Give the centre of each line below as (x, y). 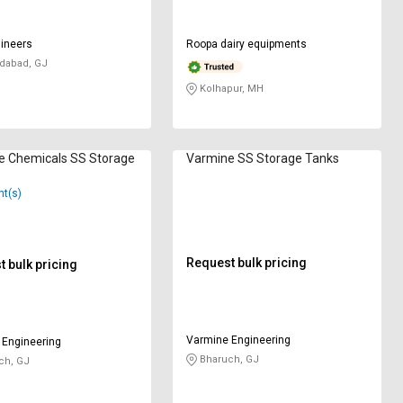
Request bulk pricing (247, 263)
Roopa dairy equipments (247, 45)
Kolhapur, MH (231, 89)
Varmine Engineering (239, 340)
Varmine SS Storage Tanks (263, 159)
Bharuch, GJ (228, 360)
